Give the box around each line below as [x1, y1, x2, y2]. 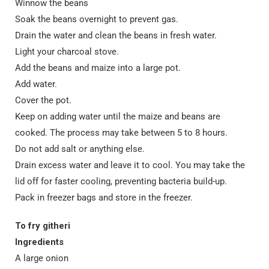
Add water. [15, 79, 57, 89]
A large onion [15, 253, 68, 264]
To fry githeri [15, 220, 70, 231]
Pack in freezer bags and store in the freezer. [15, 192, 193, 203]
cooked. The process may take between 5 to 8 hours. [15, 127, 228, 138]
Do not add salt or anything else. [15, 144, 145, 154]
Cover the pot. [15, 95, 71, 106]
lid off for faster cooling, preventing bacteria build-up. [15, 176, 227, 187]
